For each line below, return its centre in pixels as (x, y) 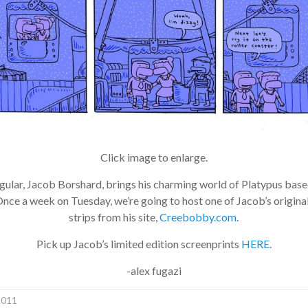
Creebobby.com (193, 217)
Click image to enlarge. (149, 157)
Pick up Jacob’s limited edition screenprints (134, 244)
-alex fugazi (149, 271)
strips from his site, (109, 217)
